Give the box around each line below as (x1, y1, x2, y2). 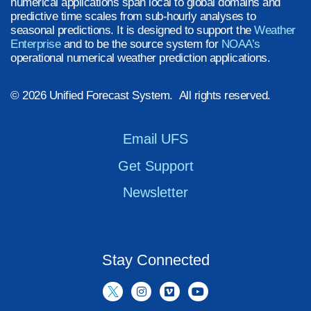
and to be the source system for (60, 37, 221, 51)
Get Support (117, 158, 194, 174)
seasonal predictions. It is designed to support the (10, 24, 254, 37)
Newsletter (123, 185, 188, 201)
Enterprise (10, 37, 60, 51)
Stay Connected (101, 251, 210, 269)
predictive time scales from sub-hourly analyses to (10, 10, 255, 24)
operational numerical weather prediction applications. (10, 51, 274, 65)
